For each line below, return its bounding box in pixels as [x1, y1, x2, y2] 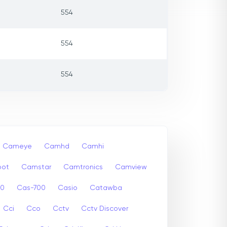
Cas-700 [17, 184, 46, 192]
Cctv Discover [81, 205, 128, 212]
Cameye [3, 142, 32, 150]
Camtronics [63, 163, 103, 171]
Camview [115, 163, 147, 171]
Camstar [21, 163, 51, 171]
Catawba [90, 184, 122, 192]
